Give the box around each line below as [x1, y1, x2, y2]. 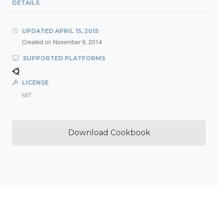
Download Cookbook [68, 128, 150, 137]
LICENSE [20, 79, 49, 86]
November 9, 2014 [53, 37, 102, 46]
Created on [22, 37, 53, 46]
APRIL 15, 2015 [55, 27, 98, 35]
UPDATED [20, 27, 55, 35]
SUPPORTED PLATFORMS [21, 54, 105, 62]
